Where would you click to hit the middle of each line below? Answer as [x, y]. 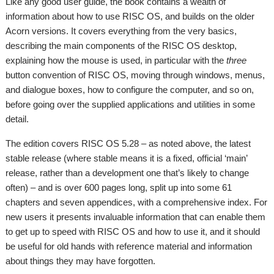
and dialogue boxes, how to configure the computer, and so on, [130, 90]
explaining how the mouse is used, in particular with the [116, 60]
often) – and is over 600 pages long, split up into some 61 [119, 187]
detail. [17, 119]
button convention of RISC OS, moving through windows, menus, [135, 75]
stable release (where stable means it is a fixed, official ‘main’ [127, 158]
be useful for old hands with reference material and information [129, 246]
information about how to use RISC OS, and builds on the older [130, 16]
